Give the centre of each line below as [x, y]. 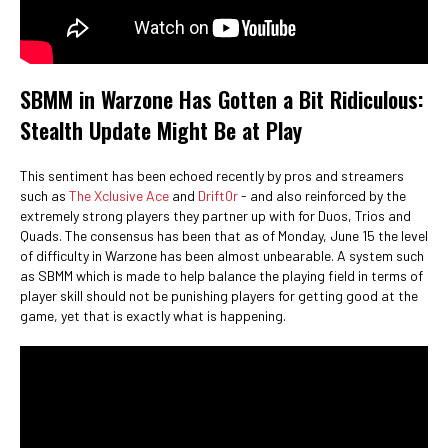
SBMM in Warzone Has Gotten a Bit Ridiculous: [221, 98]
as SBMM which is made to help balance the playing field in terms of [221, 275]
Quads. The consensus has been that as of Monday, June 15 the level [224, 235]
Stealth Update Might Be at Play [161, 129]
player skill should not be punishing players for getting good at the [219, 295]
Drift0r [218, 195]
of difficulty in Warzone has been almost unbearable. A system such [222, 255]
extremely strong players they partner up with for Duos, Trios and [215, 215]
